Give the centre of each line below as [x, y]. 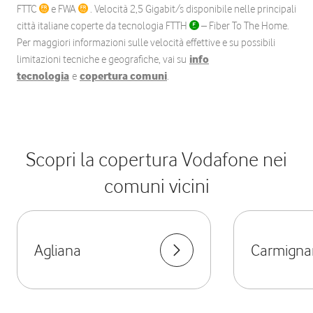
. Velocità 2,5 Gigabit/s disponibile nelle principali [192, 9]
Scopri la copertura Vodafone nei [156, 159]
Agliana [58, 249]
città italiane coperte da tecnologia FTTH [103, 26]
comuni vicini [156, 186]
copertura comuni [123, 76]
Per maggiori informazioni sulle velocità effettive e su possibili [146, 43]
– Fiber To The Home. [244, 26]
